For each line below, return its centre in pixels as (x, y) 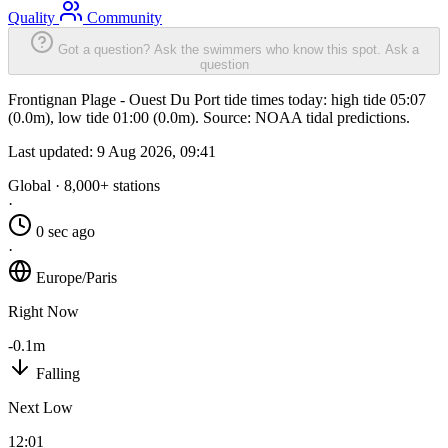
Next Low (40, 408)
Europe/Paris (76, 278)
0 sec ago (65, 232)
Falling (58, 374)
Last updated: (52, 152)
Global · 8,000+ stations (84, 186)
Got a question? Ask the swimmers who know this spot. (219, 50)
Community (122, 18)
